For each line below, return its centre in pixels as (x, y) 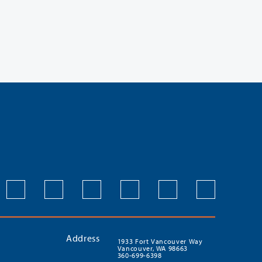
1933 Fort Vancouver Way (160, 241)
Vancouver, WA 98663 (153, 248)
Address (83, 238)
